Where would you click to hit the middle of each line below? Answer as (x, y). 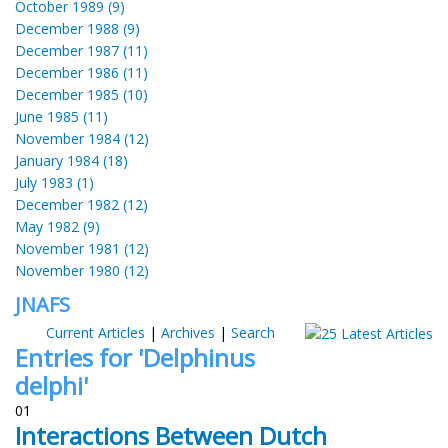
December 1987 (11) (81, 50)
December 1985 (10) (81, 94)
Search (252, 332)
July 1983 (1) (54, 182)
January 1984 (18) (71, 160)
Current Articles (95, 332)
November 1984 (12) (82, 138)
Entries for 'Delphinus (135, 357)
